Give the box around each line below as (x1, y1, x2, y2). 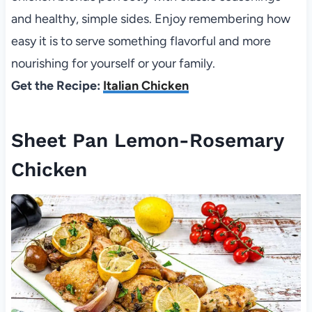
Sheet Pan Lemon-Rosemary (10, 129, 283, 152)
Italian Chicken (102, 78, 189, 93)
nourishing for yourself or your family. (10, 56, 215, 71)
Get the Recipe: (10, 78, 103, 93)
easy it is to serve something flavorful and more (10, 33, 271, 49)
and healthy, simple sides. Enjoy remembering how (10, 11, 290, 26)
